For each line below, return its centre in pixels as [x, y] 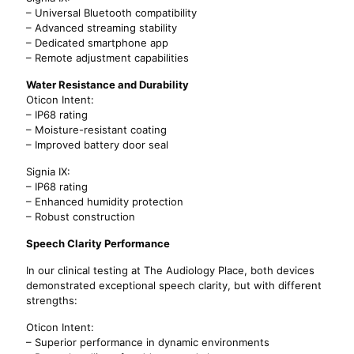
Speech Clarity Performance [98, 243]
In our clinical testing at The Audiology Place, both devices [170, 270]
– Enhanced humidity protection [105, 201]
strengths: [52, 300]
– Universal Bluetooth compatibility [111, 13]
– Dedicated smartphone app [97, 43]
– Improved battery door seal [97, 145]
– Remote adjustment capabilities [107, 58]
